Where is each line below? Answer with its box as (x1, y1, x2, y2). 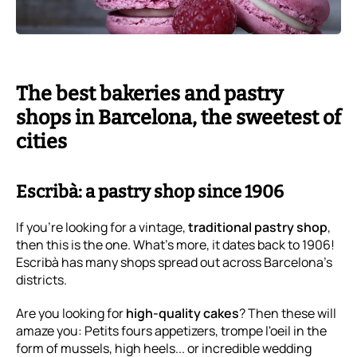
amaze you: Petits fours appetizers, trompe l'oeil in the (16, 321, 327, 339)
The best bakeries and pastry (16, 81, 283, 106)
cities (16, 129, 67, 154)
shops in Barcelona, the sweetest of (16, 105, 341, 130)
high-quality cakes (126, 304, 239, 322)
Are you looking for (16, 304, 126, 322)
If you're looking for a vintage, (16, 218, 188, 236)
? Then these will (239, 304, 336, 322)
